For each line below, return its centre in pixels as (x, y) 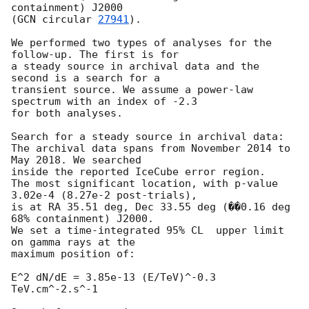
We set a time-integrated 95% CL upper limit (148, 230)
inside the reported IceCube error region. (138, 171)
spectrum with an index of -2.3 (104, 101)
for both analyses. (67, 113)
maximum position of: (73, 253)
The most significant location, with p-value (144, 183)
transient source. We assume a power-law (132, 89)
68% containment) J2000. (82, 218)
